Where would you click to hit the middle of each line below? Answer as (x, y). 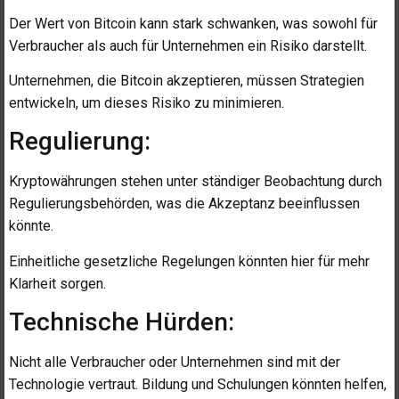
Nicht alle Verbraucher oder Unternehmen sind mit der (175, 362)
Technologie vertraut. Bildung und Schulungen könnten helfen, (198, 385)
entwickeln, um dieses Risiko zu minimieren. (147, 103)
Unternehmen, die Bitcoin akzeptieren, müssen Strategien (187, 81)
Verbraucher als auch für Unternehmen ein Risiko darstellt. (188, 45)
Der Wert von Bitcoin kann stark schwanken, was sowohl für (193, 23)
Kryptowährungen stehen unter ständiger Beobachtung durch (195, 182)
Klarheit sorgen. (57, 283)
